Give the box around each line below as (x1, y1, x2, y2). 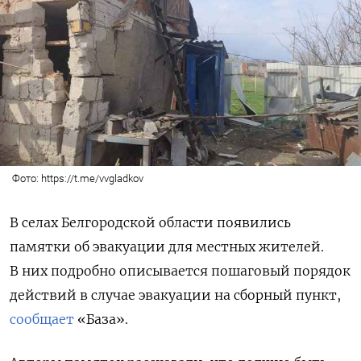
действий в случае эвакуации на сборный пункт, (10, 287, 341, 304)
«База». (74, 311, 128, 328)
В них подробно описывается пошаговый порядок (10, 263, 351, 280)
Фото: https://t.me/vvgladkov (11, 172, 143, 185)
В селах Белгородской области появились (10, 214, 291, 231)
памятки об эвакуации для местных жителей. (10, 239, 324, 255)
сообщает (10, 311, 74, 328)
